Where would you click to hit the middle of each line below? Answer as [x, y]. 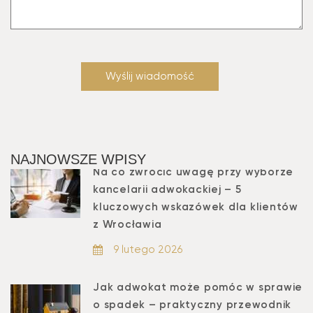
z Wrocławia [128, 224]
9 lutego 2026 [148, 249]
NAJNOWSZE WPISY [78, 159]
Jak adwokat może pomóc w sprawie [198, 287]
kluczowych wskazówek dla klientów [196, 207]
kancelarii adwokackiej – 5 [167, 189]
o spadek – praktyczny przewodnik [192, 305]
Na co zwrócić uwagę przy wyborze [193, 172]
